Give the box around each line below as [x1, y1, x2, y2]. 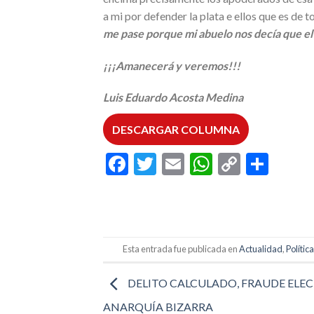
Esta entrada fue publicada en [123, 243, 240, 255]
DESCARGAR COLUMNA [112, 123, 240, 137]
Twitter [156, 149, 229, 177]
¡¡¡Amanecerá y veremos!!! [103, 58, 240, 72]
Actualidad [239, 243, 283, 255]
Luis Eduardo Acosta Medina [103, 90, 243, 104]
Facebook [128, 149, 221, 177]
